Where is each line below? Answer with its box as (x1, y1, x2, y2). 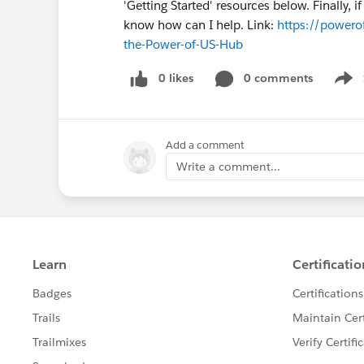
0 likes (158, 71, 193, 85)
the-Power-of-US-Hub (123, 37, 243, 52)
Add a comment (166, 137, 245, 152)
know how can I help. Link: (123, 17, 277, 32)
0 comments (244, 71, 313, 85)
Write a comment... (176, 158, 280, 174)
